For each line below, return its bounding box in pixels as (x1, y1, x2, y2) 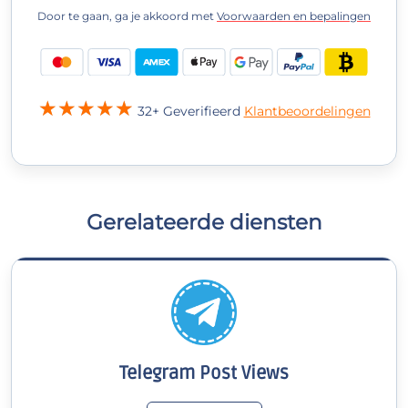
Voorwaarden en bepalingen (217, 9, 371, 24)
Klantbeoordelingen (243, 103, 371, 120)
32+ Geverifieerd (137, 103, 244, 120)
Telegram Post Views (119, 362, 289, 385)
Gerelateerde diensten (86, 209, 322, 236)
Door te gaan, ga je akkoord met (37, 9, 217, 24)
